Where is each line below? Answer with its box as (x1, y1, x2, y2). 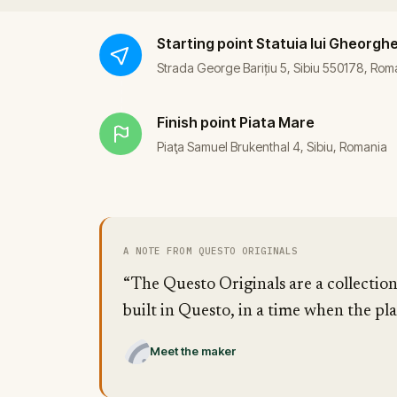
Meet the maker (150, 344, 237, 358)
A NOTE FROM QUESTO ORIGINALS (123, 245, 299, 257)
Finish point (157, 113, 237, 131)
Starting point (157, 35, 253, 52)
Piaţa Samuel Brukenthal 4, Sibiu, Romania (157, 139, 387, 154)
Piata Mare (239, 113, 315, 131)
